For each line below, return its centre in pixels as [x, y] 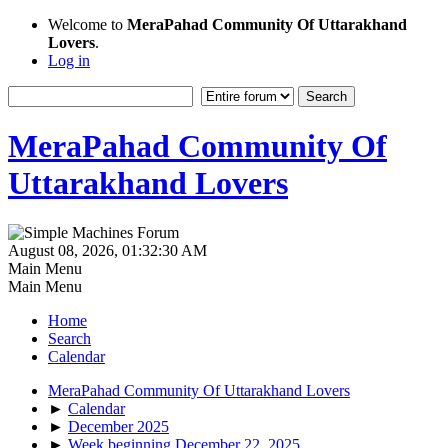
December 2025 [118, 426]
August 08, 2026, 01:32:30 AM [107, 250]
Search [69, 338]
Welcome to [87, 24]
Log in [69, 60]
